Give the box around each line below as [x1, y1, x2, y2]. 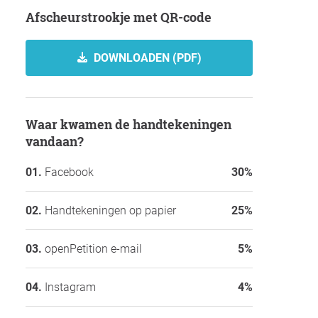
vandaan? [26, 132, 84, 150]
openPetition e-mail [45, 241, 142, 256]
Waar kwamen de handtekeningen [26, 115, 38, 133]
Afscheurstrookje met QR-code [35, 8, 212, 26]
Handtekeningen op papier [45, 203, 176, 217]
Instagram [45, 280, 96, 294]
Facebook [45, 165, 94, 179]
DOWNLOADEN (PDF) [91, 50, 202, 65]
